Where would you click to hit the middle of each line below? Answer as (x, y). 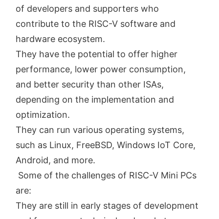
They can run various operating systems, (100, 130)
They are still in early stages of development (107, 205)
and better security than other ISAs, (90, 84)
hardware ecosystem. (60, 39)
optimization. (43, 114)
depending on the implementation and (95, 99)
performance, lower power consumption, (101, 69)
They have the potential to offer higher (97, 54)
